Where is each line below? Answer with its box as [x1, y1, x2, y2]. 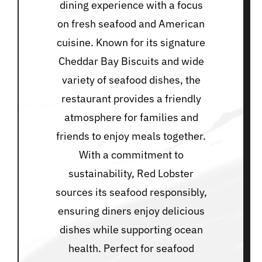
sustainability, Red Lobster [68, 167, 194, 181]
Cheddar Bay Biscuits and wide [58, 54, 204, 68]
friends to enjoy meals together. [56, 129, 206, 143]
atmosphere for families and [64, 111, 198, 125]
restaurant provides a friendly [61, 92, 201, 106]
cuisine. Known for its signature [57, 36, 205, 50]
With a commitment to [78, 148, 184, 162]
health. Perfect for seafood [68, 242, 194, 256]
